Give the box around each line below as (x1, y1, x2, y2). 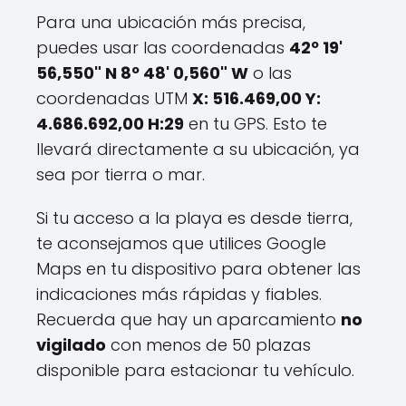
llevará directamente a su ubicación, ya (36, 138, 360, 160)
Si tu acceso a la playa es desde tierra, (36, 207, 353, 229)
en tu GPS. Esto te (184, 112, 327, 135)
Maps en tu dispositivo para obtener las (36, 257, 361, 280)
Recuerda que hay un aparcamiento (36, 308, 341, 331)
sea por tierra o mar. (36, 163, 205, 186)
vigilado (36, 333, 106, 356)
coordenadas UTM (36, 87, 192, 110)
